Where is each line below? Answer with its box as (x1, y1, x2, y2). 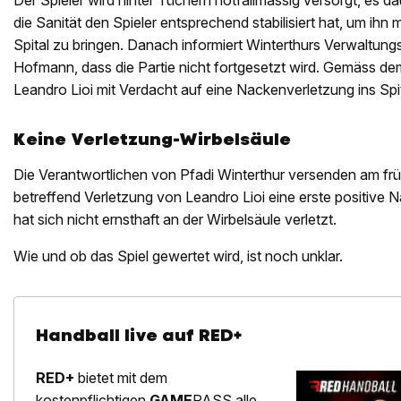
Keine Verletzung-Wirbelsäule (13, 128, 291, 151)
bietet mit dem (74, 369, 167, 388)
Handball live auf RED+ (36, 324, 242, 347)
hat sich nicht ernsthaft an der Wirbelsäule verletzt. (13, 210, 337, 229)
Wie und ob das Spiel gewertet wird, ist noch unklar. (13, 247, 343, 266)
